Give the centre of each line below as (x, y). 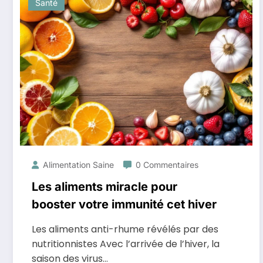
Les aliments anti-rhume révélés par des (125, 229)
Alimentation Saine (78, 165)
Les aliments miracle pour (104, 187)
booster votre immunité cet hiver (124, 204)
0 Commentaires (167, 165)
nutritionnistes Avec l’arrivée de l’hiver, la (126, 244)
